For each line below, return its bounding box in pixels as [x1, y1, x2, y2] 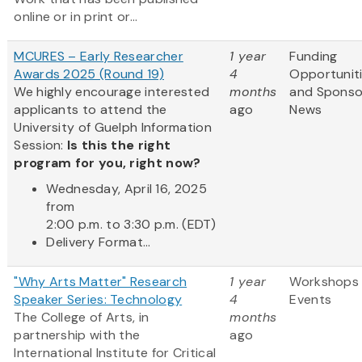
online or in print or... [14, 8, 138, 26]
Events [289, 291, 332, 309]
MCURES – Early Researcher [14, 48, 183, 65]
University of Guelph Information [14, 119, 212, 137]
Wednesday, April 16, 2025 [46, 180, 207, 198]
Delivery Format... [46, 234, 151, 251]
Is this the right [67, 137, 171, 154]
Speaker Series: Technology [14, 291, 183, 309]
